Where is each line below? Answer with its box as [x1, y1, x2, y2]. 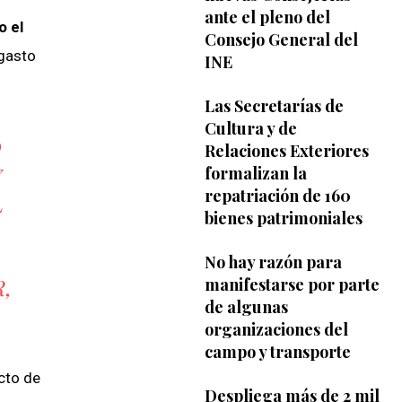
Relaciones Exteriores [204, 139, 369, 162]
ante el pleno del [204, 5, 330, 28]
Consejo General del [204, 28, 358, 50]
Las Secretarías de [204, 94, 344, 117]
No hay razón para [204, 250, 342, 273]
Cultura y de [204, 117, 297, 139]
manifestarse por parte [204, 273, 380, 295]
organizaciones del [204, 318, 348, 340]
